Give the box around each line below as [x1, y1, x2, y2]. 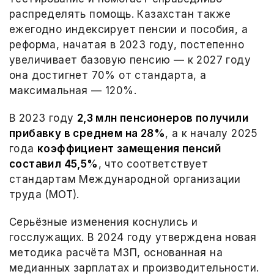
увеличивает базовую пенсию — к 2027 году [9, 54, 251, 66]
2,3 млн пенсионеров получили [76, 112, 249, 124]
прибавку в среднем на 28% [9, 127, 165, 139]
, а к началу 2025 [165, 127, 258, 139]
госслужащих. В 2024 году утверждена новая [9, 231, 257, 243]
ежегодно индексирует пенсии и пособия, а [9, 23, 248, 35]
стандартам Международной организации [9, 173, 241, 185]
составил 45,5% [9, 158, 98, 170]
